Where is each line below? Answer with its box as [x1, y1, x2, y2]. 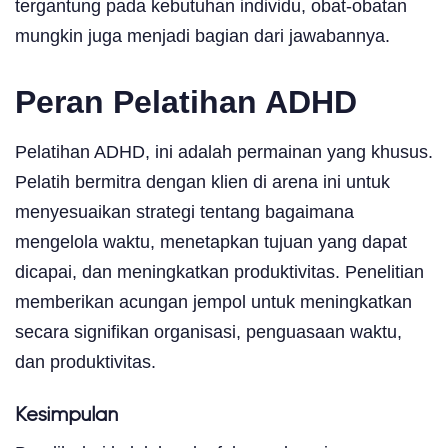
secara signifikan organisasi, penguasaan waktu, [15, 321, 402, 342]
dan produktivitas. [15, 351, 156, 372]
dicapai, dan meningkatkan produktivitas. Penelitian [15, 261, 424, 282]
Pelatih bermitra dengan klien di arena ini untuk [15, 171, 390, 192]
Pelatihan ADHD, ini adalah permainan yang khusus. [15, 141, 433, 162]
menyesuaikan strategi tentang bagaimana [15, 201, 354, 222]
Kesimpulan [15, 404, 118, 426]
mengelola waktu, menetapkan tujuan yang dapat [15, 231, 407, 252]
